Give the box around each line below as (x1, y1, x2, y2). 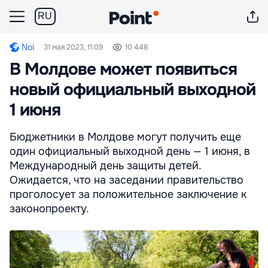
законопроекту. (10, 202, 89, 215)
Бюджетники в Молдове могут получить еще (10, 130, 241, 144)
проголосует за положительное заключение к (10, 188, 246, 201)
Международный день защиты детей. (10, 159, 201, 172)
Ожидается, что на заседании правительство (10, 173, 243, 187)
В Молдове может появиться (10, 59, 237, 80)
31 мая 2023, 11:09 (44, 42, 103, 52)
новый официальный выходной (10, 79, 255, 100)
